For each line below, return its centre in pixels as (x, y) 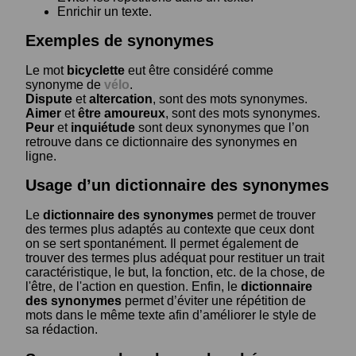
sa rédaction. (62, 329)
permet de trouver (265, 215)
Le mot (46, 70)
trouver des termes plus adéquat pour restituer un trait (175, 257)
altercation (121, 99)
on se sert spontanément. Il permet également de (162, 243)
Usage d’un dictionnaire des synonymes (177, 186)
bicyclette (96, 70)
